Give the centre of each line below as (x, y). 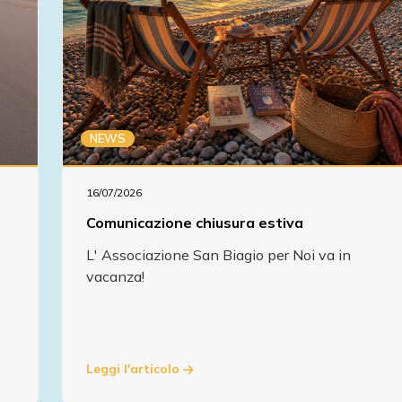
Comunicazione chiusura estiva (195, 222)
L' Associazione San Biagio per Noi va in (218, 254)
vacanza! (115, 276)
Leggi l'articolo (135, 369)
